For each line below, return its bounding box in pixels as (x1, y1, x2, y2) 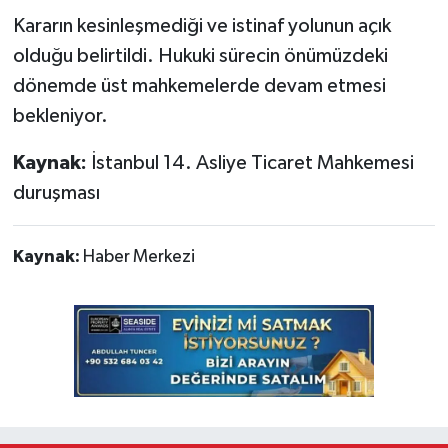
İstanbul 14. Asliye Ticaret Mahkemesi (86, 152, 414, 173)
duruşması (12, 182, 100, 203)
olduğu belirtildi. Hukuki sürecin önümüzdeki (12, 45, 388, 66)
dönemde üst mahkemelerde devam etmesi (12, 75, 386, 96)
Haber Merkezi (82, 247, 195, 266)
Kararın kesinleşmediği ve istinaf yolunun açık (12, 15, 391, 36)
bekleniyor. (12, 105, 108, 126)
